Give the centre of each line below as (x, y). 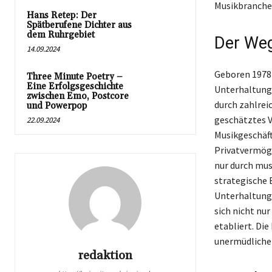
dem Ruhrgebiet (61, 35)
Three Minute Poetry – (75, 77)
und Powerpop (57, 106)
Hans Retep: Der (62, 16)
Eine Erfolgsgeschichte (75, 87)
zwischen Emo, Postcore (78, 97)
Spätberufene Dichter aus (79, 25)
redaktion (105, 256)
